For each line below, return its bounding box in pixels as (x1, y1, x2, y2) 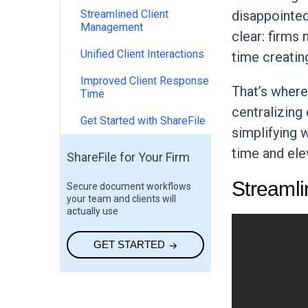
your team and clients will (67, 192, 176, 204)
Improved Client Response (80, 74, 209, 87)
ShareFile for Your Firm (67, 149, 190, 164)
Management (80, 20, 143, 34)
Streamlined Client (80, 7, 168, 21)
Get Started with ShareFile (80, 113, 206, 127)
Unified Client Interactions (80, 47, 204, 60)
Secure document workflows (67, 180, 191, 192)
